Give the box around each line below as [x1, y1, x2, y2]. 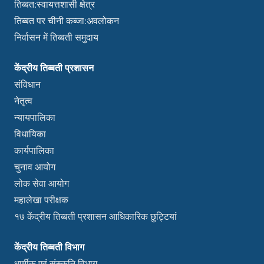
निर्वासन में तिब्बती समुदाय [14, 31, 98, 44]
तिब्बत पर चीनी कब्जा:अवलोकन [14, 14, 119, 27]
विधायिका [14, 127, 46, 140]
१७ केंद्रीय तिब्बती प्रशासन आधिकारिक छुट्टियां [14, 210, 177, 223]
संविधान [14, 78, 41, 91]
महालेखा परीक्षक [14, 193, 68, 206]
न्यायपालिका [14, 111, 55, 124]
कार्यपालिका [14, 144, 54, 157]
